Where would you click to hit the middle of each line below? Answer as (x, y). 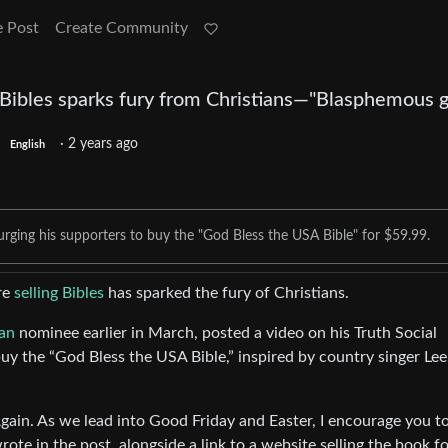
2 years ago (102, 144)
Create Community (121, 28)
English (27, 145)
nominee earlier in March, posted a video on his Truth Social (226, 333)
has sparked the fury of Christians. (226, 293)
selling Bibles (59, 293)
